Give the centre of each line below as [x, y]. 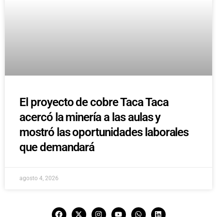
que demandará [57, 147]
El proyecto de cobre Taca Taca [94, 102]
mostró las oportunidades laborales [104, 132]
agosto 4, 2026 [39, 178]
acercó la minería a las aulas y [90, 117]
